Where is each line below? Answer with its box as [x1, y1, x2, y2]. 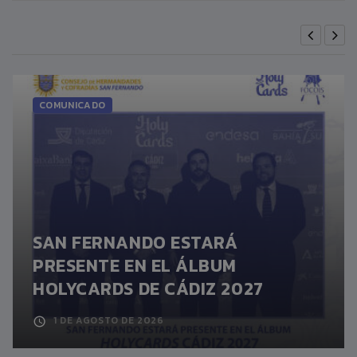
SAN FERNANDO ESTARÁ [33, 229, 238, 257]
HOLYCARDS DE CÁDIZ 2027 [33, 276, 264, 303]
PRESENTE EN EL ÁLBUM [33, 253, 237, 280]
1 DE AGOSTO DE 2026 [53, 313, 164, 328]
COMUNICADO [39, 98, 106, 113]
